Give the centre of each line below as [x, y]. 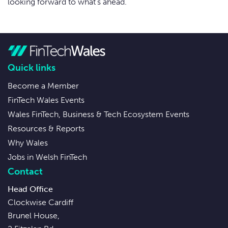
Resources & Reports [46, 129]
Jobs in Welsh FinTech [47, 157]
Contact [25, 172]
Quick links [32, 68]
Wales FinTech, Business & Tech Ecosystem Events [98, 115]
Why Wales [28, 143]
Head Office [30, 189]
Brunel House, [34, 216]
